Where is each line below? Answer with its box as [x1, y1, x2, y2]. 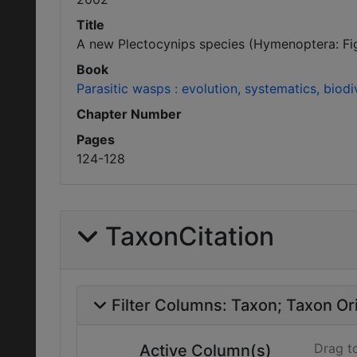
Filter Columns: [112, 296, 231, 315]
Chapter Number [76, 106, 182, 122]
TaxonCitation [105, 221, 274, 252]
